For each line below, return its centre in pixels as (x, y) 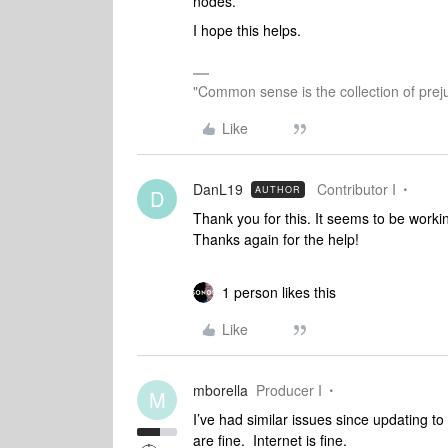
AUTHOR (278, 189)
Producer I (289, 390)
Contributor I (356, 189)
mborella (220, 390)
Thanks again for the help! (276, 239)
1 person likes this (279, 292)
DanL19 (218, 189)
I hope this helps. (247, 30)
